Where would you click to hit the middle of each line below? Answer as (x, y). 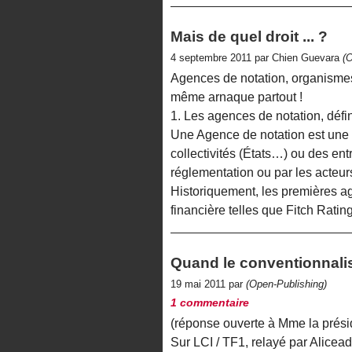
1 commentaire (210, 303)
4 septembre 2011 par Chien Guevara (257, 57)
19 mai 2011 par (208, 284)
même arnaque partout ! (236, 97)
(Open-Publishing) (286, 284)
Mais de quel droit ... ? (249, 36)
